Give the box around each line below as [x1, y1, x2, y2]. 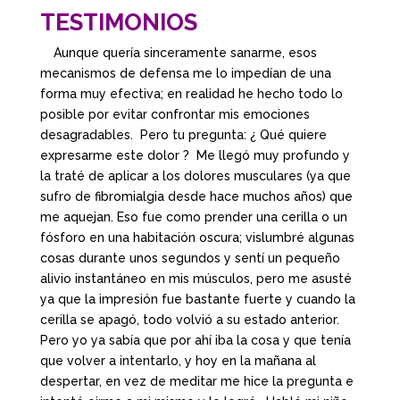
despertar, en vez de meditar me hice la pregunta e [39, 373, 354, 388]
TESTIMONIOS [39, 8, 197, 36]
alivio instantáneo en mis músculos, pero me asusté [39, 271, 352, 286]
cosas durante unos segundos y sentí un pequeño [39, 250, 340, 265]
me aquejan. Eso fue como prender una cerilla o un [39, 209, 347, 224]
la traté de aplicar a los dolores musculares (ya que [39, 168, 351, 183]
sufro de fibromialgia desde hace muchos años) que [39, 188, 353, 204]
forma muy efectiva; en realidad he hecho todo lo [39, 86, 343, 101]
